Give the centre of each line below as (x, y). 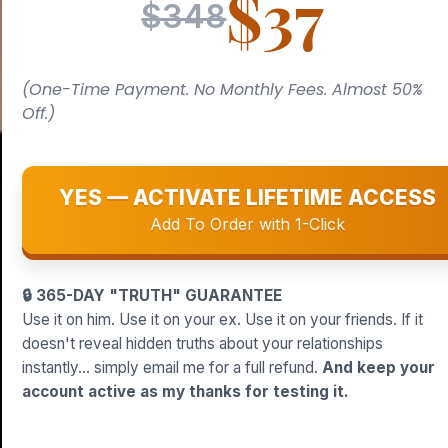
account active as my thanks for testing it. (185, 391)
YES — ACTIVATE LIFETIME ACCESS (248, 197)
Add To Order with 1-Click (248, 224)
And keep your (378, 367)
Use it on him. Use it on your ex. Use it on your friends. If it (222, 319)
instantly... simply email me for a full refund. (172, 367)
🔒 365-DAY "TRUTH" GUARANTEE (152, 295)
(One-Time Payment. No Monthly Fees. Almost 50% (222, 89)
